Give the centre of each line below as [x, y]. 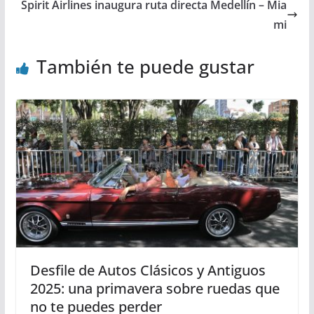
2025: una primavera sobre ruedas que [155, 289]
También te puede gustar [145, 66]
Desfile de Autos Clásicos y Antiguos [148, 271]
